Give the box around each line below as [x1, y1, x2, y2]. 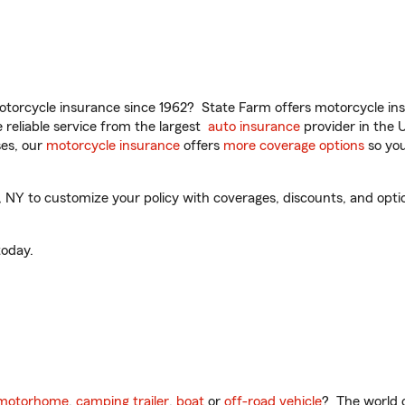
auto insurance [208, 119, 300, 134]
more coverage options [223, 138, 364, 153]
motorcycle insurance [46, 138, 180, 153]
